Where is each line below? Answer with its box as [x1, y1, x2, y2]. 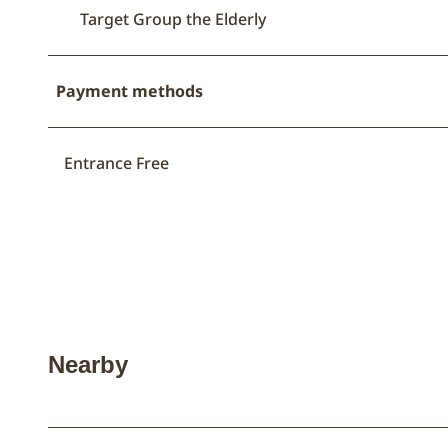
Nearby [48, 351, 128, 379]
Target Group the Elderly [80, 8, 266, 31]
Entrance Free [64, 152, 169, 175]
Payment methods [56, 80, 203, 103]
